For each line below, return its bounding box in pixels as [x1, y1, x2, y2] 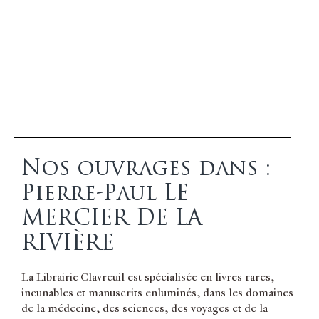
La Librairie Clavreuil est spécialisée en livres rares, [21, 271, 274, 283]
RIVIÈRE [21, 228, 114, 258]
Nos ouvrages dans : [21, 153, 271, 184]
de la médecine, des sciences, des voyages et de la [21, 303, 268, 315]
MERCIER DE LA [21, 203, 202, 234]
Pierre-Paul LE [21, 178, 189, 209]
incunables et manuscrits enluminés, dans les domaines [21, 287, 293, 299]
